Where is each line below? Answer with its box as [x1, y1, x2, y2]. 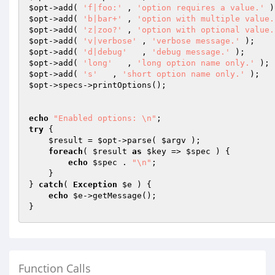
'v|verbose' [83, 36, 137, 45]
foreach [48, 147, 83, 156]
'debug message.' [152, 47, 230, 56]
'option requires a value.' [137, 3, 265, 12]
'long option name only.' [137, 58, 255, 68]
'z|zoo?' [83, 25, 122, 34]
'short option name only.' [122, 69, 245, 79]
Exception [73, 180, 117, 189]
